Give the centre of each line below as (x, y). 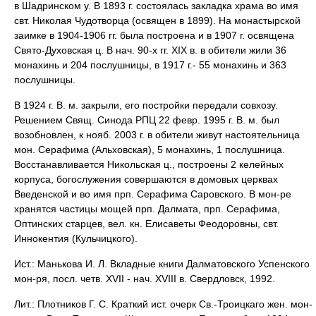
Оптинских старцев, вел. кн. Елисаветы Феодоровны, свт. (146, 224)
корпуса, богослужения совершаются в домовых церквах (146, 179)
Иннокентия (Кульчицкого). (76, 238)
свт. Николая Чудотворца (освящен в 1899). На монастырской (157, 20)
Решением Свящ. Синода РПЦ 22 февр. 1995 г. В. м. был (147, 120)
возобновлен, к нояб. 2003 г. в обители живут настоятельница (157, 135)
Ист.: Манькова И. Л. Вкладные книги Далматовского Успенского (162, 264)
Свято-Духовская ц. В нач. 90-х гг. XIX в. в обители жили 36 (150, 50)
